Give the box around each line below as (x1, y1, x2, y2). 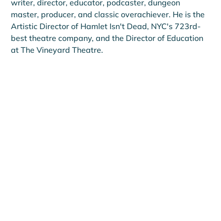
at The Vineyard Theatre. (11, 44, 104, 55)
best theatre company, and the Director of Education (11, 33, 206, 43)
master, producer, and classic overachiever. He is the (11, 9, 207, 19)
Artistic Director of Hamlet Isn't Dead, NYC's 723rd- (11, 21, 201, 31)
